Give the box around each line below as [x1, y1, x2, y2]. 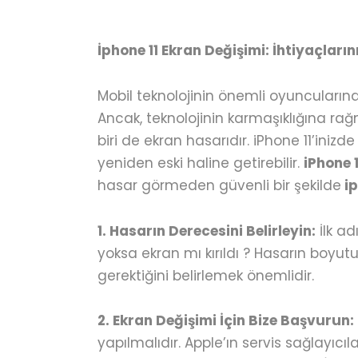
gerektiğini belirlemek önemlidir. [97, 265, 314, 285]
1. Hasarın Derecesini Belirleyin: [97, 221, 316, 241]
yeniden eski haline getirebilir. [97, 153, 304, 173]
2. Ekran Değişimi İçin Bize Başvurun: [97, 311, 354, 331]
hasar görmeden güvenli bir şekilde [97, 175, 341, 195]
